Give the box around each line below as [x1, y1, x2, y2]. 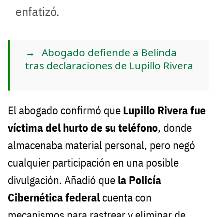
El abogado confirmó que [8, 103, 123, 117]
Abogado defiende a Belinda [42, 46, 177, 60]
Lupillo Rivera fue [123, 103, 206, 117]
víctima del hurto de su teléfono [8, 120, 158, 135]
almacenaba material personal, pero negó [8, 138, 195, 152]
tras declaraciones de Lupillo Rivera [25, 59, 193, 73]
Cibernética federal [8, 190, 100, 204]
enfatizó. [15, 3, 59, 20]
